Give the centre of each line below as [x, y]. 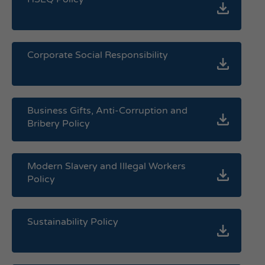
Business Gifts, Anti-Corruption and [107, 111]
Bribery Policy [59, 124]
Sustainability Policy [73, 222]
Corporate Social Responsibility [98, 55]
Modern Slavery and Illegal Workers [106, 166]
